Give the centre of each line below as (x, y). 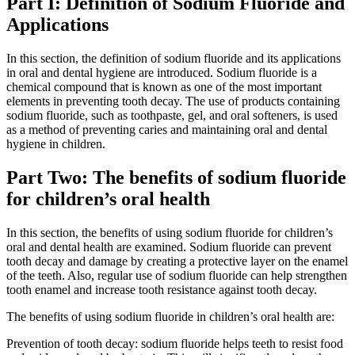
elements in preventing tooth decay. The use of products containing (173, 101)
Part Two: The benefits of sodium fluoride (176, 177)
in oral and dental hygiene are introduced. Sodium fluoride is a (162, 72)
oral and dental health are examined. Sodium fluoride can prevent (169, 246)
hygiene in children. (56, 143)
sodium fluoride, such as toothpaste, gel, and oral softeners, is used (172, 115)
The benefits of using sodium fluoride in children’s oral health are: (170, 316)
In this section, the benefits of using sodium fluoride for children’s (170, 232)
